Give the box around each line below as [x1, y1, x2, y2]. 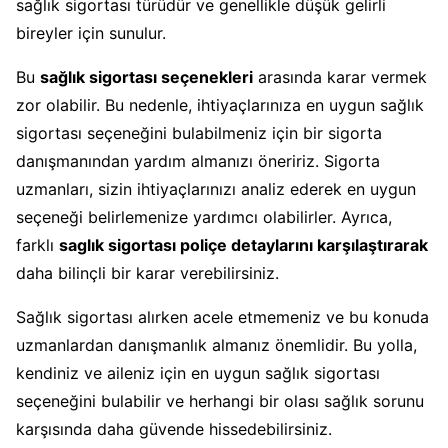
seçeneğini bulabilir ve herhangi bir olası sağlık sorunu [16, 390, 424, 411]
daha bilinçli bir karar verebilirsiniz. [16, 262, 279, 283]
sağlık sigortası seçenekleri [40, 66, 253, 87]
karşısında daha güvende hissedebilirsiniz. [16, 418, 332, 439]
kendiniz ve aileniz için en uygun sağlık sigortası [16, 362, 380, 383]
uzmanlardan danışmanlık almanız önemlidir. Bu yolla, [16, 334, 417, 355]
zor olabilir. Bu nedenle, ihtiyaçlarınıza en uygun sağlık [16, 94, 424, 115]
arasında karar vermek [253, 66, 427, 87]
